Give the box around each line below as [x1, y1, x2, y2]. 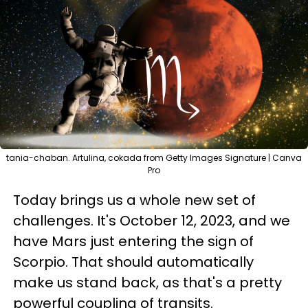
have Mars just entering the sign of [13, 232, 254, 251]
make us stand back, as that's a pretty [13, 273, 282, 292]
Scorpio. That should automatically [13, 252, 254, 272]
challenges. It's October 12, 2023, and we [13, 211, 290, 230]
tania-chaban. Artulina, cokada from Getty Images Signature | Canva [6, 152, 302, 164]
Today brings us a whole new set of [13, 190, 256, 210]
